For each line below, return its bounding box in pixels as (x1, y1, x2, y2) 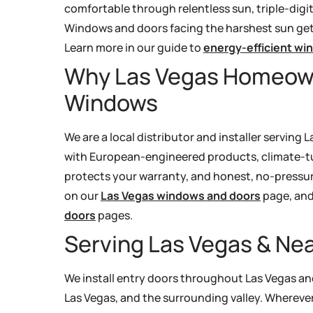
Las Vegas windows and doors (101, 187, 261, 203)
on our (64, 187, 101, 203)
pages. (96, 207, 133, 223)
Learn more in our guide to (64, 39, 203, 55)
